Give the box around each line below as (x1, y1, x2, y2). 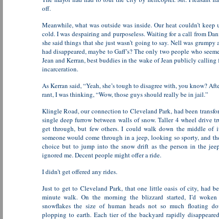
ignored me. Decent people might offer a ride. (42, 151, 161, 159)
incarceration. (42, 65, 78, 73)
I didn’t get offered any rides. (42, 167, 117, 176)
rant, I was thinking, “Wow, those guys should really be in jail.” (42, 90, 208, 99)
